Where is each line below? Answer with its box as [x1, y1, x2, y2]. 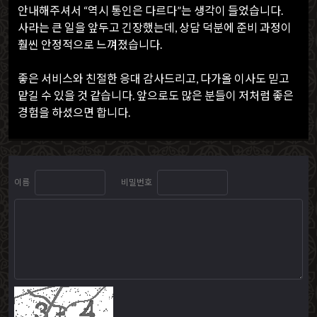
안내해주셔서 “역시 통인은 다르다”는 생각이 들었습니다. [18, 4, 283, 17]
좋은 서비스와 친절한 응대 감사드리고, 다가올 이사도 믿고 [18, 71, 289, 85]
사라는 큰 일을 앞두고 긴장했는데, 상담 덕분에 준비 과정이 [18, 21, 292, 34]
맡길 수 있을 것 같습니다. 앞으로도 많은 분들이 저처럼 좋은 [18, 88, 294, 102]
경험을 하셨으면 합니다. [18, 105, 130, 119]
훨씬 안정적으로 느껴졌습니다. [18, 38, 162, 51]
